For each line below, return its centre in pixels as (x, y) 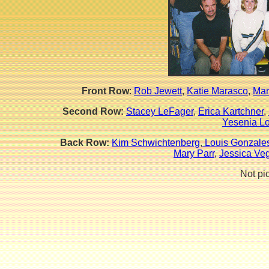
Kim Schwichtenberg (156, 143)
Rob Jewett (158, 91)
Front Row (105, 91)
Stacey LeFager (160, 111)
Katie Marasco (217, 91)
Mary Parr (194, 153)
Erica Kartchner (231, 111)
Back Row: (85, 143)
